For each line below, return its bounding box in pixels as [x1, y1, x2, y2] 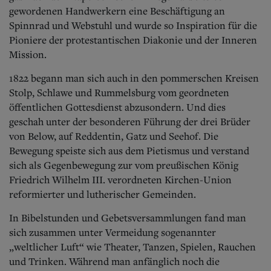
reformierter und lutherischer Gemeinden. [9, 187, 196, 201]
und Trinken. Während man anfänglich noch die [9, 254, 220, 268]
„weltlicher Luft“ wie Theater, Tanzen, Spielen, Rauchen [9, 240, 256, 253]
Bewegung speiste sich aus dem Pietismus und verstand [9, 143, 249, 157]
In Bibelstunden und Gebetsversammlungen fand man [9, 211, 246, 224]
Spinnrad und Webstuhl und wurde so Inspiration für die [9, 18, 257, 32]
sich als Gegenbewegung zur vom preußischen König [9, 158, 238, 172]
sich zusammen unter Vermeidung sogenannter [9, 225, 216, 239]
